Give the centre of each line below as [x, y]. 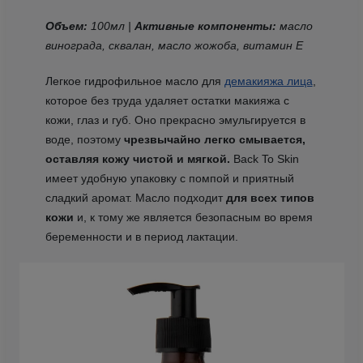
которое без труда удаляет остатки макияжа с [167, 100]
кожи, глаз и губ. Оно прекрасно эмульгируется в [175, 120]
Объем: [66, 26]
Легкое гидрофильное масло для [135, 81]
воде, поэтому [84, 139]
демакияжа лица [268, 81]
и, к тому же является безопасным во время [193, 217]
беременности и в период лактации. [141, 236]
